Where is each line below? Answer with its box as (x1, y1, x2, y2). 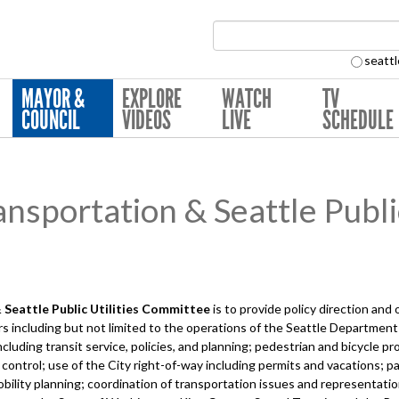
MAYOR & (21, 84, 85, 114)
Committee (142, 301, 213, 316)
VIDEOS (121, 105, 171, 135)
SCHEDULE (322, 105, 394, 135)
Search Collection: (199, 53, 351, 75)
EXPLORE (121, 84, 182, 114)
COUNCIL (21, 105, 81, 135)
